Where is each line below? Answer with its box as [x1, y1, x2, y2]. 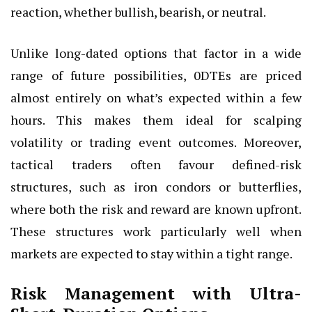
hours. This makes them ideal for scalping [10, 111, 302, 129]
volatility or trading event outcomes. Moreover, [10, 134, 302, 151]
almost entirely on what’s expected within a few [10, 89, 302, 107]
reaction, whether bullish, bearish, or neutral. [10, 3, 266, 21]
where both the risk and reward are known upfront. [10, 201, 302, 218]
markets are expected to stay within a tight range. [10, 245, 292, 263]
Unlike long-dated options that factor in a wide [10, 45, 302, 62]
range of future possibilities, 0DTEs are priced [10, 67, 302, 84]
